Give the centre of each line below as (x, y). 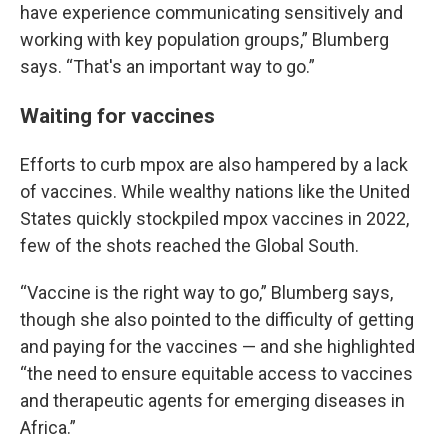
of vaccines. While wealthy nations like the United (215, 191)
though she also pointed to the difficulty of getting (217, 319)
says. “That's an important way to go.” (167, 66)
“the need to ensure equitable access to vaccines (216, 373)
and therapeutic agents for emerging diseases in (212, 400)
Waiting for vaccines (117, 115)
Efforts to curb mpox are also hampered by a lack (214, 164)
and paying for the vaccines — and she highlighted (217, 346)
